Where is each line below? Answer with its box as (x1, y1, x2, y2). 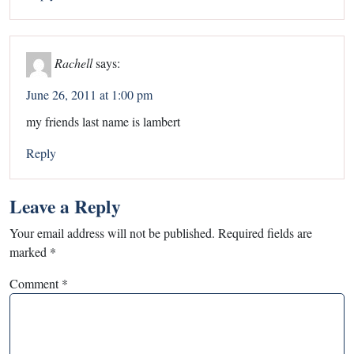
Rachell (55, 54, 92, 71)
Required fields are (218, 224, 312, 241)
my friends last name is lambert (26, 112, 180, 130)
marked (9, 243, 50, 260)
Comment (9, 274, 62, 292)
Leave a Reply (9, 192, 121, 220)
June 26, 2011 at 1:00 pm (26, 85, 153, 103)
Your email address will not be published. (9, 224, 215, 241)
